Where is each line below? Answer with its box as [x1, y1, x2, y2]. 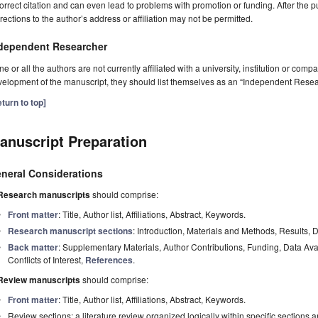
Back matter [8, 241, 59, 254]
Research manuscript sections [8, 224, 133, 238]
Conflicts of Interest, [8, 253, 86, 266]
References [85, 253, 133, 267]
